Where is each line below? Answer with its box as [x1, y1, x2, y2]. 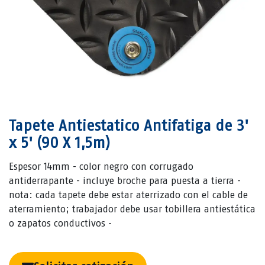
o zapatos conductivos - [9, 217, 112, 229]
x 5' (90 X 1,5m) [9, 133, 110, 151]
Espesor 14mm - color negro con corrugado [9, 160, 193, 172]
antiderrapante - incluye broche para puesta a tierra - [9, 174, 241, 186]
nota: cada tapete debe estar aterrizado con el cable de [9, 189, 248, 201]
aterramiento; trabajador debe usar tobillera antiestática [9, 203, 256, 215]
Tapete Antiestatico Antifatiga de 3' [9, 116, 248, 134]
